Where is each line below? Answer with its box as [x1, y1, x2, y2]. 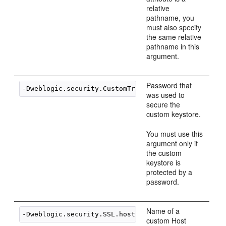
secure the [146, 99, 181, 109]
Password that [146, 80, 192, 90]
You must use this [146, 129, 203, 139]
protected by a [146, 167, 193, 177]
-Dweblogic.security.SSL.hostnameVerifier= [22, 210, 188, 218]
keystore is [146, 157, 181, 167]
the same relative [146, 32, 202, 42]
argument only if [146, 138, 198, 148]
